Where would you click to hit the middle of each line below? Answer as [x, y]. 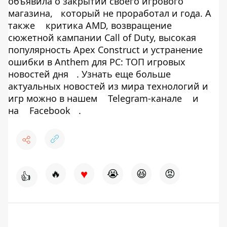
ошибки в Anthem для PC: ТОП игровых [97, 62]
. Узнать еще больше [124, 74]
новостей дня [38, 74]
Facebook [50, 110]
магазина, [30, 13]
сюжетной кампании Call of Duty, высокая [102, 37]
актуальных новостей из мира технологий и [108, 86]
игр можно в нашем [54, 98]
